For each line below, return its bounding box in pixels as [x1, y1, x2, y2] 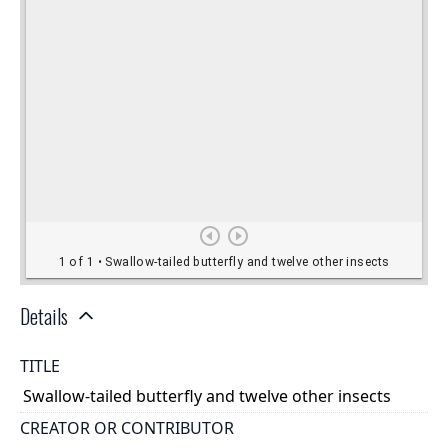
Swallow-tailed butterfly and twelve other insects [23, 385, 392, 408]
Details [20, 300, 68, 331]
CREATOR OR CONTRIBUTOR [20, 416, 234, 439]
